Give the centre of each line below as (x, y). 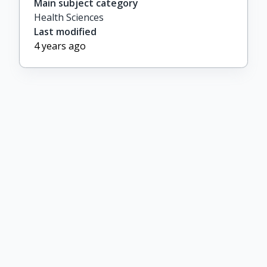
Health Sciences (69, 17)
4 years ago (60, 46)
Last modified (65, 32)
